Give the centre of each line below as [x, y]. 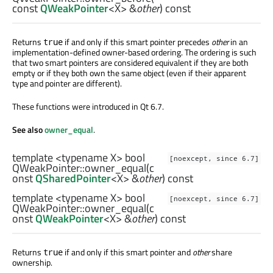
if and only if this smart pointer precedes [137, 42]
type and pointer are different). [67, 83]
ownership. [32, 263]
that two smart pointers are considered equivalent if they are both [130, 63]
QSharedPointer [73, 179]
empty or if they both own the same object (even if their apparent [129, 73]
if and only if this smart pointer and [128, 252]
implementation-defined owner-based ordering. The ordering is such [134, 52]
